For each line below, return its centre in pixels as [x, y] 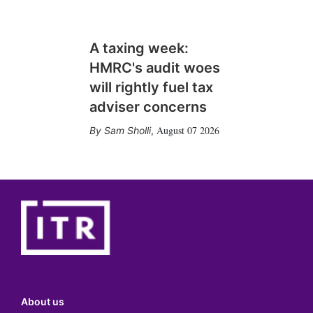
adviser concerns [148, 107]
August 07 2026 [188, 130]
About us [43, 302]
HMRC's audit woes [154, 68]
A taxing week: [139, 48]
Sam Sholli [127, 130]
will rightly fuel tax [151, 87]
